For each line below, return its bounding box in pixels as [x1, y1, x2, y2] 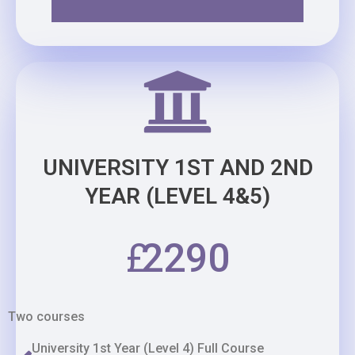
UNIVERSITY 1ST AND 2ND [42, 155, 313, 181]
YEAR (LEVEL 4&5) [85, 183, 270, 209]
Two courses [8, 309, 85, 324]
